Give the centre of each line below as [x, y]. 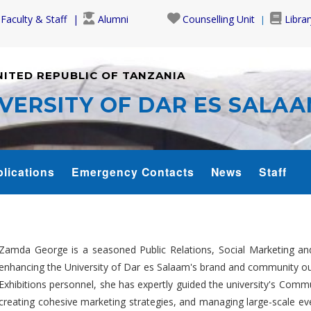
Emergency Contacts [133, 171]
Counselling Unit [219, 19]
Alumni [113, 19]
